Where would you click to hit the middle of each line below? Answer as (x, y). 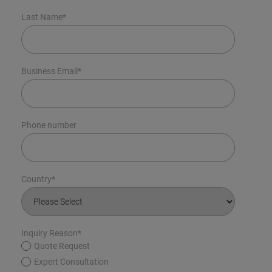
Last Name (42, 17)
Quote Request (62, 246)
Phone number (49, 125)
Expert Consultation (71, 262)
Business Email (49, 71)
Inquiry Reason (49, 233)
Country (36, 179)
